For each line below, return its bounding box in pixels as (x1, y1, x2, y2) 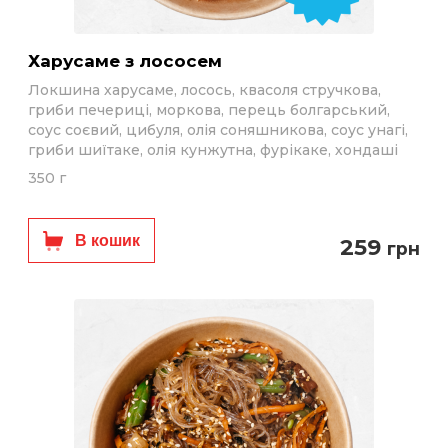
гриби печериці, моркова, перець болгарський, (28, 101, 390, 119)
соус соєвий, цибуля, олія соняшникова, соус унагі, (28, 121, 408, 139)
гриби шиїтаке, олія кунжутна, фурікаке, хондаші (28, 141, 398, 159)
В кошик (75, 232, 140, 249)
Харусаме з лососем (40, 51, 222, 71)
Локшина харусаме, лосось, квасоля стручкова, (28, 81, 381, 99)
